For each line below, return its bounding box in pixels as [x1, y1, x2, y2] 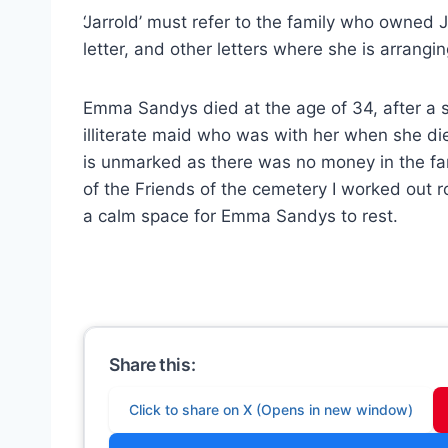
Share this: [109, 354, 196, 375]
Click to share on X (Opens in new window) [129, 400, 413, 418]
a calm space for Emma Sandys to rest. [83, 206, 398, 226]
